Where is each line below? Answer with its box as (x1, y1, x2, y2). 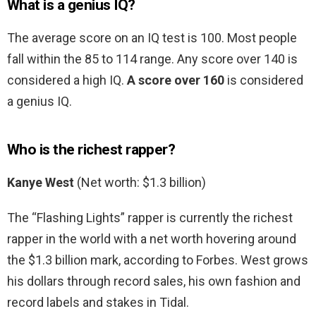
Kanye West (7, 175, 74, 190)
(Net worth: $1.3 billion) (74, 175, 206, 190)
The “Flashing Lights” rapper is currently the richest (7, 210, 293, 226)
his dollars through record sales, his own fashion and (7, 274, 300, 289)
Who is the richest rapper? (7, 141, 176, 159)
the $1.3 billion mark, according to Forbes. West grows (7, 253, 308, 268)
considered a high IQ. (7, 73, 127, 88)
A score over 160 (127, 73, 224, 88)
